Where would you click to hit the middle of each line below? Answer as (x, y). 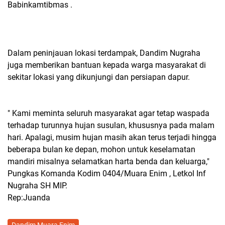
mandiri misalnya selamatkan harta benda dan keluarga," (108, 162)
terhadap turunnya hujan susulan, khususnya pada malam (111, 126)
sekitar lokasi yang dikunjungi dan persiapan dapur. (99, 77)
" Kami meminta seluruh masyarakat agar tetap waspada (108, 114)
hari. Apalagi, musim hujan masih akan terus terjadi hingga (112, 138)
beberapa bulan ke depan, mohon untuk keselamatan (101, 150)
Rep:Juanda (30, 198)
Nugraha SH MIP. (37, 186)
